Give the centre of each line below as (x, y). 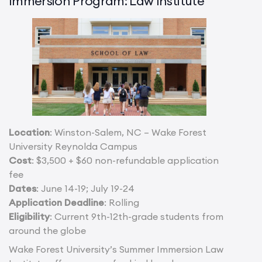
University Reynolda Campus (73, 146)
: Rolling (122, 203)
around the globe (47, 231)
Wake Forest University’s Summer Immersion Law (116, 249)
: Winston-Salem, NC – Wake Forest (128, 132)
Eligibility (29, 217)
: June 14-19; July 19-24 (85, 189)
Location (29, 132)
